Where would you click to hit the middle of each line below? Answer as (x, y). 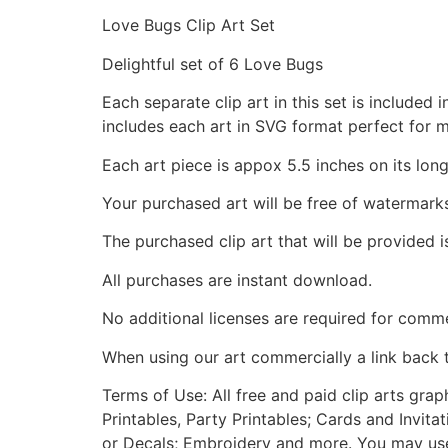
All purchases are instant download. (237, 279)
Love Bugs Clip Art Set (188, 25)
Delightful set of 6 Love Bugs (212, 63)
